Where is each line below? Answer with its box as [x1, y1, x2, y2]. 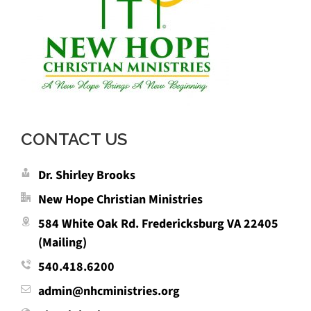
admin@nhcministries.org [38, 283, 180, 300]
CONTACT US [21, 129, 127, 150]
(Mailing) [38, 234, 87, 251]
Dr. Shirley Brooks [38, 167, 135, 184]
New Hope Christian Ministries [38, 191, 203, 208]
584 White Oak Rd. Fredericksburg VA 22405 [38, 215, 278, 233]
